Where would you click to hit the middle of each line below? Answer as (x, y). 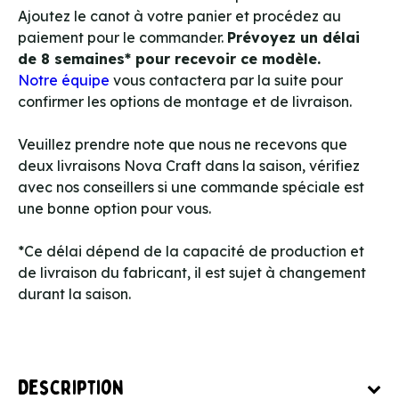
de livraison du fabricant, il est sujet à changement (192, 272)
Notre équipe (64, 80)
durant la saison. (74, 293)
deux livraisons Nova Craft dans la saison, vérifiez (189, 165)
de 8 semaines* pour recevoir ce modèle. (169, 58)
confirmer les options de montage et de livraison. (185, 101)
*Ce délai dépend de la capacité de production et (191, 251)
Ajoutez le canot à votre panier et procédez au (179, 16)
